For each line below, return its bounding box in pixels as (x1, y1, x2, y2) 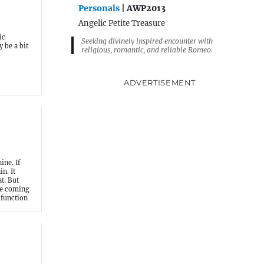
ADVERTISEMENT (124, 77, 196, 87)
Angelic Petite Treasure (78, 18, 165, 29)
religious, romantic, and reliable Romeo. (81, 45, 213, 55)
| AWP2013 (120, 3, 166, 14)
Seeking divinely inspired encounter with (81, 37, 213, 46)
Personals (78, 3, 120, 14)
